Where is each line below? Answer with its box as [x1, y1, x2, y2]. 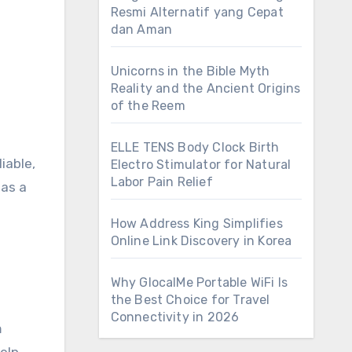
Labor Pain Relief [110, 174, 213, 189]
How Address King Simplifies [110, 216, 283, 231]
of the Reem [110, 98, 185, 113]
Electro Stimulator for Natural [110, 157, 291, 172]
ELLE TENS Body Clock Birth [110, 140, 280, 155]
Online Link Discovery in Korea [110, 233, 292, 248]
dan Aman [110, 22, 173, 37]
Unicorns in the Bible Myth [110, 64, 270, 79]
